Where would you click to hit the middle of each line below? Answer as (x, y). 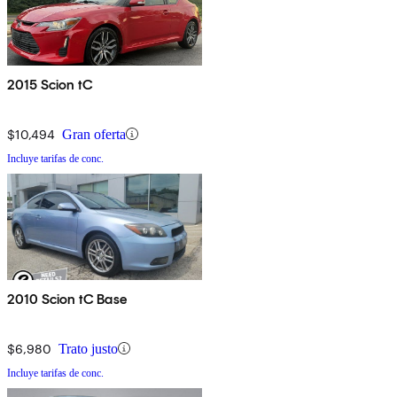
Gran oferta (94, 134)
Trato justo (88, 348)
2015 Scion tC (51, 84)
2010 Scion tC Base (67, 299)
